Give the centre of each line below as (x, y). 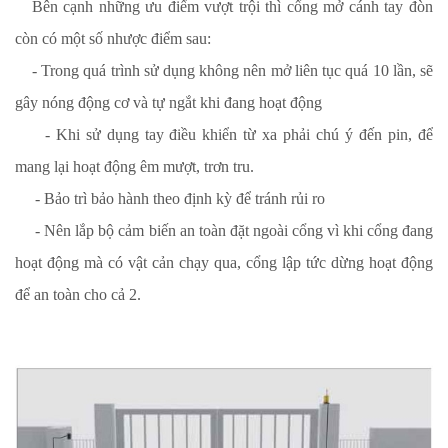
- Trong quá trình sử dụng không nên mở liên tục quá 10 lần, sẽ (224, 70)
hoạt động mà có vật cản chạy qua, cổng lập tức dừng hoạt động (224, 262)
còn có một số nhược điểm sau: (113, 38)
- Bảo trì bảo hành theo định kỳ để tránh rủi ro (170, 198)
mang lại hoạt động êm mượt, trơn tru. (134, 166)
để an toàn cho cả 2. (78, 294)
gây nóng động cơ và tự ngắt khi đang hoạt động (168, 102)
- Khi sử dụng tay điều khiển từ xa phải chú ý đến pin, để (224, 134)
